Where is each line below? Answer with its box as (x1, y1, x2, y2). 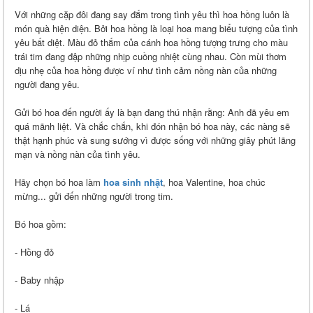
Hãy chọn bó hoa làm (15, 175, 103, 189)
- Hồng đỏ (15, 245, 54, 259)
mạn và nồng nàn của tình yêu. (15, 147, 140, 161)
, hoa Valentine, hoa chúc (163, 175, 265, 189)
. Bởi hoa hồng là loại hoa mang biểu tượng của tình (89, 22, 298, 36)
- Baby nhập (15, 273, 64, 287)
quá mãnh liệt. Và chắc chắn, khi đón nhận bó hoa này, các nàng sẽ (15, 119, 290, 133)
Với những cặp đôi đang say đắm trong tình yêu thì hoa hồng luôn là (15, 8, 289, 22)
